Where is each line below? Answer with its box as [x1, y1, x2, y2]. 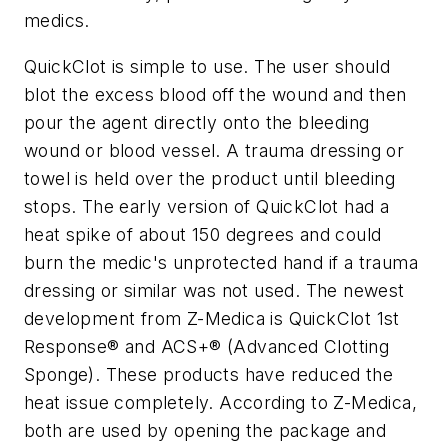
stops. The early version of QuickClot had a [24, 195, 390, 217]
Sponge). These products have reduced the [24, 363, 393, 385]
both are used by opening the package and [24, 419, 386, 441]
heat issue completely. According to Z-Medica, [24, 391, 417, 413]
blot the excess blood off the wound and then [24, 83, 407, 105]
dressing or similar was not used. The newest [24, 279, 405, 301]
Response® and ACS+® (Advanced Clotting [24, 335, 390, 357]
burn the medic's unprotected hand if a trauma [24, 251, 418, 273]
